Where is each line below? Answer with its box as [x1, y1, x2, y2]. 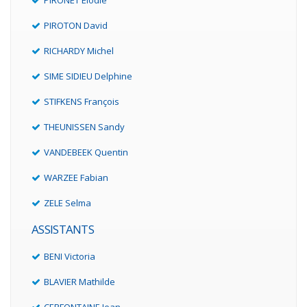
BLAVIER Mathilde [44, 275, 115, 288]
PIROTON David [44, 19, 108, 32]
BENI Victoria [44, 250, 95, 263]
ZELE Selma [44, 197, 91, 210]
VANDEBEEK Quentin [44, 146, 128, 159]
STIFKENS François [44, 95, 119, 108]
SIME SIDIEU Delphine [44, 70, 132, 83]
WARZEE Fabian [44, 171, 108, 184]
